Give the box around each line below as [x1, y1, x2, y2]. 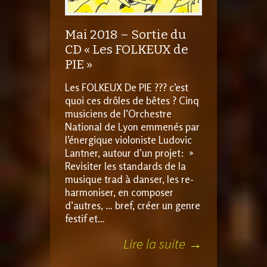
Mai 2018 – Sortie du [65, 27, 186, 43]
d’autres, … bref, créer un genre [65, 199, 200, 212]
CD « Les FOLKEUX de [65, 42, 188, 58]
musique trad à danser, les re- [65, 173, 194, 186]
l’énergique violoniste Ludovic [65, 133, 192, 147]
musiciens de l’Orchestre [65, 107, 172, 120]
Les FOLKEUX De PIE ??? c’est [65, 81, 188, 94]
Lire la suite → [123, 235, 202, 253]
